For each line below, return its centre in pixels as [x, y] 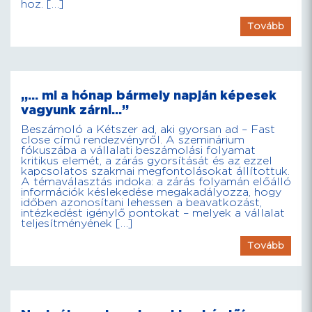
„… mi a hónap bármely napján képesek [149, 96]
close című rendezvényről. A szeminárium [133, 140]
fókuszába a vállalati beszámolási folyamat [138, 151]
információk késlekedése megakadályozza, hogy [151, 193]
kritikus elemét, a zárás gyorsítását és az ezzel [147, 161]
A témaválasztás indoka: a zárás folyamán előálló [156, 182]
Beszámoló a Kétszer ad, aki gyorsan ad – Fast [148, 130]
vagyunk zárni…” [75, 110]
